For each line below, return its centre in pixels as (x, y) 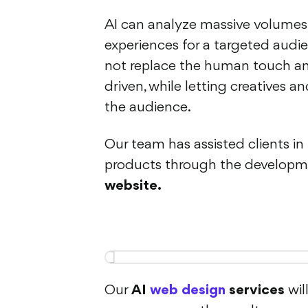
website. (135, 186)
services (255, 290)
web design (188, 290)
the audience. (148, 108)
